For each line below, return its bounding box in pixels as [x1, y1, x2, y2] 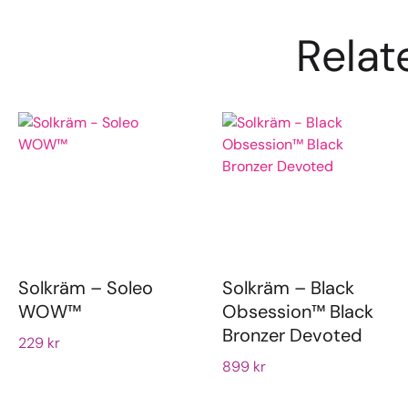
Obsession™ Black [222, 300, 373, 324]
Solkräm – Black [222, 276, 354, 301]
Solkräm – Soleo [18, 276, 153, 301]
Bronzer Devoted [222, 323, 362, 348]
